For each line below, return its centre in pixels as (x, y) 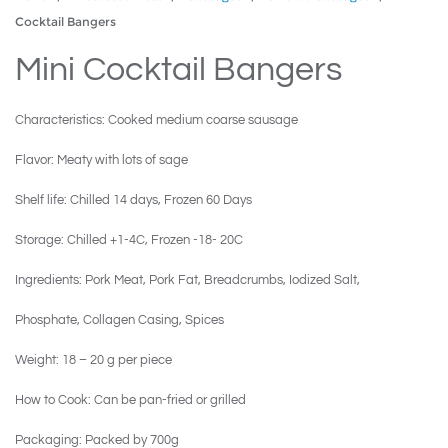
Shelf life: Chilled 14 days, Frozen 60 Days (133, 199)
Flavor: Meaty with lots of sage (101, 159)
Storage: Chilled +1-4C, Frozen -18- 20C (129, 239)
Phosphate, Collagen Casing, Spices (119, 319)
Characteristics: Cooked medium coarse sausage (156, 119)
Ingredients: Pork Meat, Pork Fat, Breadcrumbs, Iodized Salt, (187, 279)
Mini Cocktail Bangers (178, 69)
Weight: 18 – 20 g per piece (93, 359)
